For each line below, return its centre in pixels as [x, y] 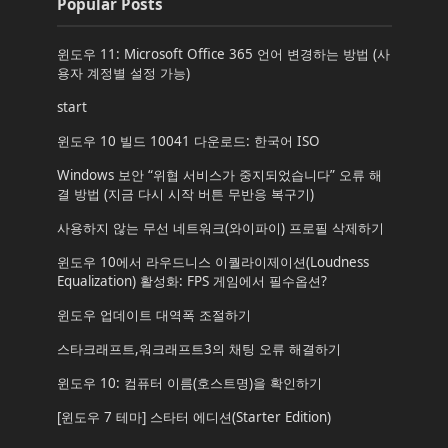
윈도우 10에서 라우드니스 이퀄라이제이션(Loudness [212, 261]
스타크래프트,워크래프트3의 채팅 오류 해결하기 [198, 348]
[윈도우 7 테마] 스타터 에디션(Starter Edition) [193, 416]
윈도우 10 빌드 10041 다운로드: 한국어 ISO [188, 140]
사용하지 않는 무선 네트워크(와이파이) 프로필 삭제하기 [220, 227]
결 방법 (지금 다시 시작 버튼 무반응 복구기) [185, 193]
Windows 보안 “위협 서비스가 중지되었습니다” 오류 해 [219, 174]
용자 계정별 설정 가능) [123, 72]
